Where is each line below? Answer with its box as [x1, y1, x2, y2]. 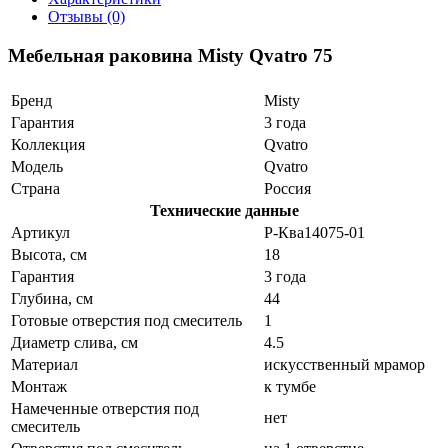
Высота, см [11, 246, 87, 264]
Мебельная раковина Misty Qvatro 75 [8, 44, 333, 66]
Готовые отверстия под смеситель [11, 312, 242, 330]
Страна [11, 180, 60, 198]
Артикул [11, 224, 70, 242]
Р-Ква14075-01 [264, 224, 365, 242]
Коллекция [11, 136, 85, 154]
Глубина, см [11, 290, 93, 308]
